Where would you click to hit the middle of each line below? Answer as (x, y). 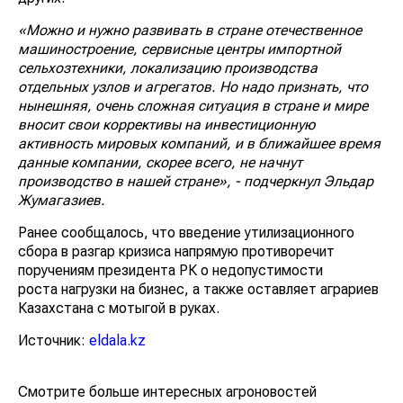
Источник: (54, 341)
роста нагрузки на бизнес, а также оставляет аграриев (198, 290)
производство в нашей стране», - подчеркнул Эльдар (196, 182)
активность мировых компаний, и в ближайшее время (199, 144)
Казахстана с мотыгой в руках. (119, 309)
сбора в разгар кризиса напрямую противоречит (176, 252)
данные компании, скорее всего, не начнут (160, 163)
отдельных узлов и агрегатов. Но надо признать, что (193, 87)
